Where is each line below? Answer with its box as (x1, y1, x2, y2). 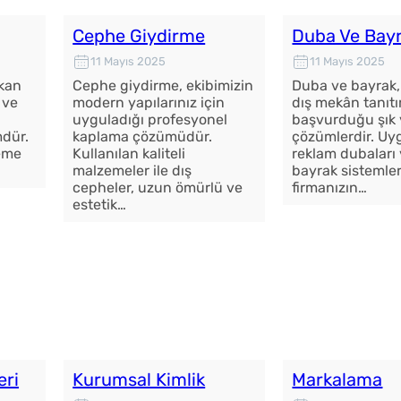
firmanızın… (292, 178, 368, 196)
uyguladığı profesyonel (73, 110, 228, 128)
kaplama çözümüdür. (73, 127, 213, 145)
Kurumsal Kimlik (73, 369, 206, 391)
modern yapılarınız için (73, 93, 226, 111)
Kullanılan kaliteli (73, 144, 186, 162)
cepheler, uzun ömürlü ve (73, 178, 243, 196)
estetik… (73, 195, 127, 213)
